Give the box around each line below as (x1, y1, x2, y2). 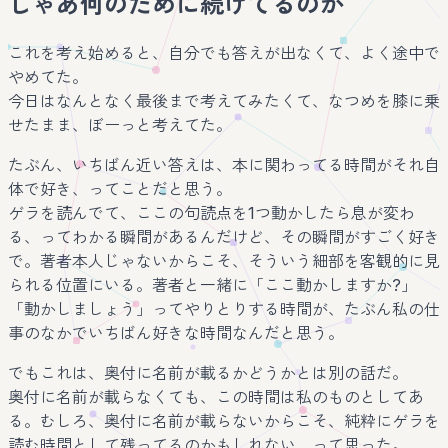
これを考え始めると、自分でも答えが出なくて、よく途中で (8, 43, 440, 64)
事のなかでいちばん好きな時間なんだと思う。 (8, 323, 344, 344)
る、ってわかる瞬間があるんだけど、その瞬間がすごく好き (8, 227, 440, 248)
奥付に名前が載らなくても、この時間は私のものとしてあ (8, 387, 424, 408)
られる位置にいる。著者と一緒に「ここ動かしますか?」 (8, 275, 417, 296)
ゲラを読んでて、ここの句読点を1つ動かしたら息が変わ (8, 203, 415, 224)
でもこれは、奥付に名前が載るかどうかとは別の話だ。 (8, 363, 408, 384)
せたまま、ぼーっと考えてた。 (8, 115, 232, 136)
